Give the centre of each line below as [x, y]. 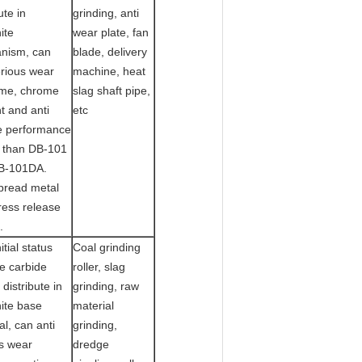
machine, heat [109, 71]
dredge [91, 344]
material [93, 305]
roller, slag [99, 267]
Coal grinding [107, 247]
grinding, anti [106, 13]
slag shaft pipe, [112, 90]
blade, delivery [110, 52]
